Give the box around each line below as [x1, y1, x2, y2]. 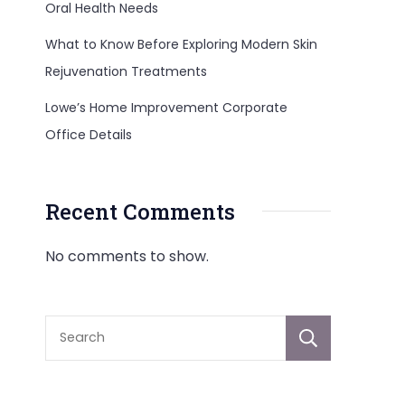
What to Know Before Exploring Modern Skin [45, 34, 317, 53]
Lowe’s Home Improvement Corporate [45, 98, 287, 117]
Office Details [45, 125, 132, 144]
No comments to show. [45, 245, 209, 267]
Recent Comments [45, 196, 235, 226]
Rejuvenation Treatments [45, 61, 207, 80]
